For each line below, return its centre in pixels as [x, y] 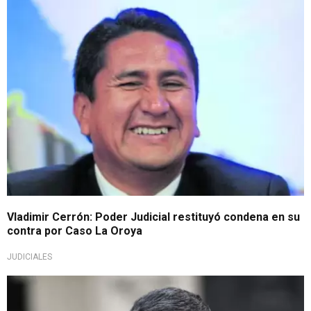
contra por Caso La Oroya [75, 230]
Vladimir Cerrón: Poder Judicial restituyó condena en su [153, 217]
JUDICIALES [30, 257]
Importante [43, 9]
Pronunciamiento [55, 286]
